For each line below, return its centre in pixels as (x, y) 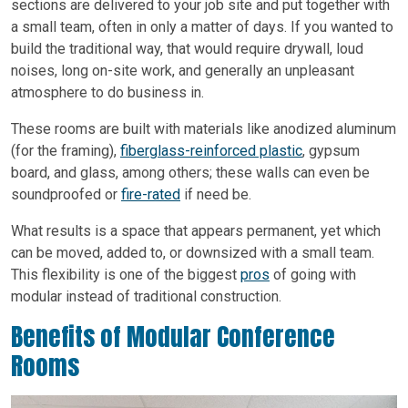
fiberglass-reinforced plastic (211, 151)
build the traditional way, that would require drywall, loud (187, 49)
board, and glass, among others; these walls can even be (190, 173)
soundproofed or (66, 195)
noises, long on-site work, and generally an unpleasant (183, 71)
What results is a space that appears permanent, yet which (196, 231)
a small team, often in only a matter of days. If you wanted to (202, 27)
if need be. (216, 195)
